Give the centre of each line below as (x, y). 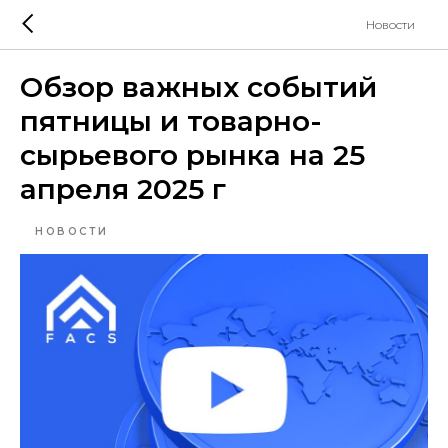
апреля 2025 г (123, 189)
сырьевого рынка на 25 (192, 155)
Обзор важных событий (198, 87)
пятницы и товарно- (171, 121)
